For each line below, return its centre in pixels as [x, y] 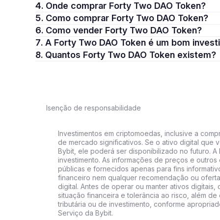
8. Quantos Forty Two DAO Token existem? [131, 55]
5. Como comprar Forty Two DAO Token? [127, 18]
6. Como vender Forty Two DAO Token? [124, 30]
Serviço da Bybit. [85, 213]
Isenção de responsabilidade [94, 108]
